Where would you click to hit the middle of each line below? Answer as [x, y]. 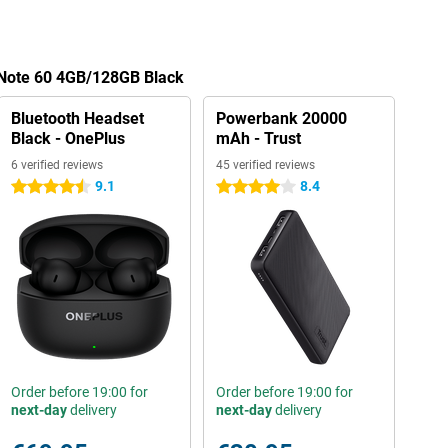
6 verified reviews [56, 165]
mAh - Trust [258, 138]
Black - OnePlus [67, 138]
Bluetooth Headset [77, 118]
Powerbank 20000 [281, 118]
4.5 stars [38, 187]
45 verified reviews [265, 165]
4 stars [237, 187]
